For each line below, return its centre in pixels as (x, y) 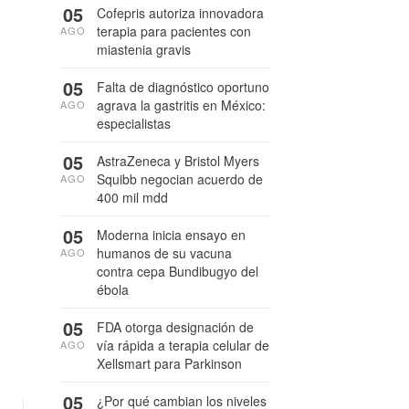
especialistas (134, 123)
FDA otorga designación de (175, 327)
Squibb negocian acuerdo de (180, 179)
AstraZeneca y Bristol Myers (178, 161)
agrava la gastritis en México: (181, 105)
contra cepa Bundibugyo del (178, 271)
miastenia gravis (144, 49)
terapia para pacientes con (174, 31)
